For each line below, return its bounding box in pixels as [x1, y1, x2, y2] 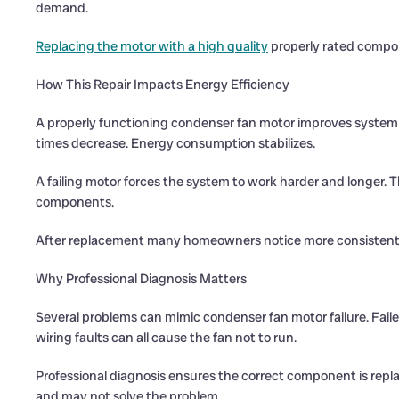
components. [36, 193, 114, 211]
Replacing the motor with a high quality [36, 37, 268, 55]
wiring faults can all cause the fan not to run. [36, 329, 297, 346]
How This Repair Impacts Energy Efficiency [36, 76, 289, 94]
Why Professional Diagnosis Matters [36, 270, 247, 288]
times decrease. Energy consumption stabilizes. [36, 134, 315, 152]
